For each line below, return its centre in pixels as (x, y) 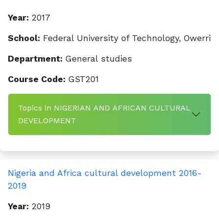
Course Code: (37, 79)
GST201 (82, 79)
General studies (97, 59)
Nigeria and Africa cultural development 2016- (105, 173)
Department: (35, 59)
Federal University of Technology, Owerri (125, 38)
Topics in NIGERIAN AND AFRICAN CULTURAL (104, 108)
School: (24, 38)
